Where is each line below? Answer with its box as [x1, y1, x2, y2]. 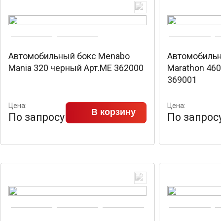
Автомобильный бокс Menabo [8, 51, 130, 61]
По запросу [8, 111, 65, 123]
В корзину [91, 107, 136, 117]
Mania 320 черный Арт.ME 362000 [8, 63, 144, 73]
